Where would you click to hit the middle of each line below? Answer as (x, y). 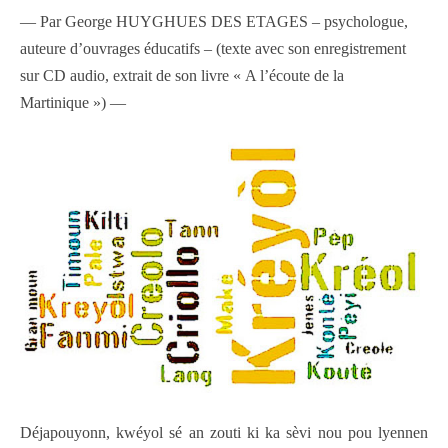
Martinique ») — (73, 103)
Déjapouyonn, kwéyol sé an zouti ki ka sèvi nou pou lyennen (224, 433)
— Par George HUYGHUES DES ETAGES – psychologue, (214, 22)
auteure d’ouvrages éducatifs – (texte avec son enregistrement (213, 49)
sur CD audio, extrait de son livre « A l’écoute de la (182, 76)
